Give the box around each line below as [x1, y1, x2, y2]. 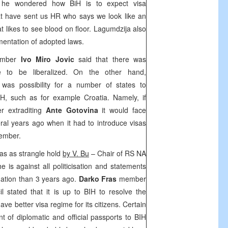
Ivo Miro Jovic [20, 54, 74, 64]
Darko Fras [78, 174, 117, 184]
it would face [98, 105, 147, 115]
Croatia [84, 92, 107, 102]
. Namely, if [107, 92, 146, 102]
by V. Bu [63, 148, 89, 158]
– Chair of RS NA [89, 148, 146, 158]
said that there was [74, 54, 147, 64]
